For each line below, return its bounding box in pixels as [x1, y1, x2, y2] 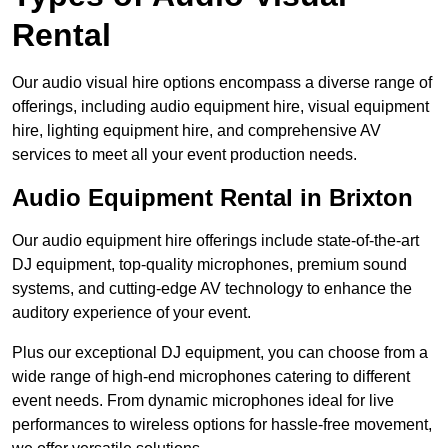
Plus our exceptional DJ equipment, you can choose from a [12, 344, 428, 362]
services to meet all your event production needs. [12, 146, 357, 164]
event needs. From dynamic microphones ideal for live [12, 392, 394, 410]
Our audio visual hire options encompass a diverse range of [12, 74, 432, 92]
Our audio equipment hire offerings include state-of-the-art [12, 232, 419, 250]
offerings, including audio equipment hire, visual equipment [12, 98, 429, 116]
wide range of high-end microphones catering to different [12, 368, 410, 386]
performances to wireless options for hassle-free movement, [12, 416, 432, 434]
